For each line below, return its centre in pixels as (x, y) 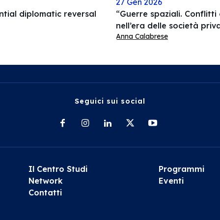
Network (46, 181)
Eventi (171, 181)
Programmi (181, 169)
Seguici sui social (110, 101)
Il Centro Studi (58, 169)
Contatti (45, 192)
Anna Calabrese (142, 36)
